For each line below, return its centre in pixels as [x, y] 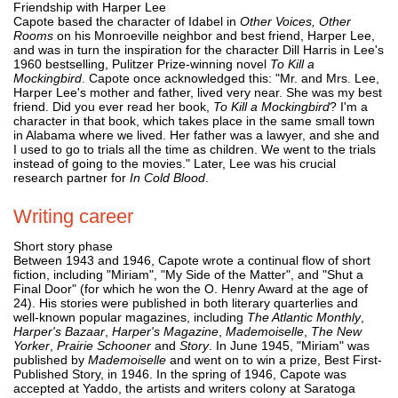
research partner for [72, 177]
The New [336, 331]
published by [51, 359]
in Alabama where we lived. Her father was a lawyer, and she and [196, 135]
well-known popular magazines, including [130, 317]
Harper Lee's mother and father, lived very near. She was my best [198, 92]
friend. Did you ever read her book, [113, 106]
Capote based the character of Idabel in [127, 21]
